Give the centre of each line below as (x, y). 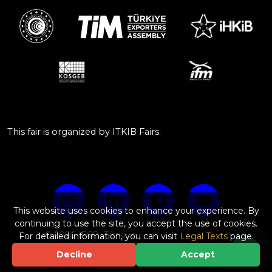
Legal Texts (203, 236)
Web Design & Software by (104, 253)
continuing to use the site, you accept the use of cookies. (136, 223)
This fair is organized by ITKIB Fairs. (84, 131)
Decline (74, 254)
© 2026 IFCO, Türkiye (90, 235)
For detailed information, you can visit (99, 236)
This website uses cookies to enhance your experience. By (136, 211)
